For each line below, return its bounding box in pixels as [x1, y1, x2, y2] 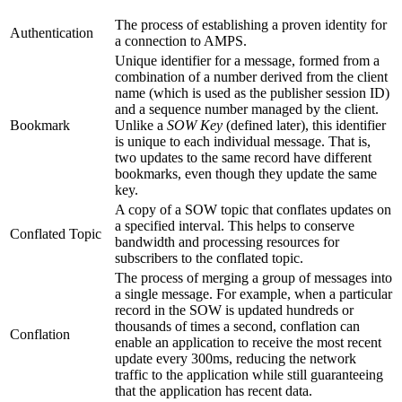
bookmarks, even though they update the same [115, 165, 377, 181]
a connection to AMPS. [115, 32, 247, 48]
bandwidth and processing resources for [115, 233, 339, 249]
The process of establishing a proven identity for [115, 16, 387, 32]
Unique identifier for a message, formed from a [115, 52, 380, 68]
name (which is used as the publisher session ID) [115, 84, 389, 100]
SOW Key [167, 117, 223, 133]
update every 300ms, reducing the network [115, 350, 356, 366]
